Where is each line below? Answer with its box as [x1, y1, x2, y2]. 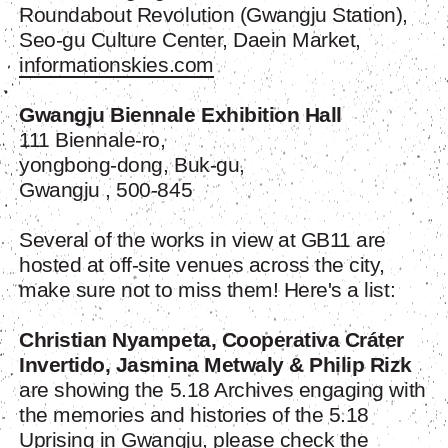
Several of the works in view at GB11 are [19, 228, 386, 252]
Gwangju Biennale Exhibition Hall [19, 103, 342, 127]
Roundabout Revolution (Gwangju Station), [19, 3, 408, 27]
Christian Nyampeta [19, 328, 211, 352]
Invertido [19, 353, 105, 377]
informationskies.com [19, 53, 214, 77]
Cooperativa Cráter [221, 328, 404, 352]
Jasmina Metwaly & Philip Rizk [115, 353, 413, 377]
